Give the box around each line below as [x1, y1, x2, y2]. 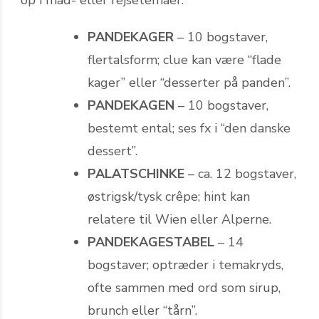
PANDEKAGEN [88, 96, 174, 114]
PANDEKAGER [88, 28, 174, 46]
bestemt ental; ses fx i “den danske [88, 119, 291, 137]
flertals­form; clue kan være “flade [88, 51, 281, 68]
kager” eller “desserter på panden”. [88, 73, 291, 91]
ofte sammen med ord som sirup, [88, 278, 281, 296]
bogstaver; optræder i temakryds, [88, 256, 283, 273]
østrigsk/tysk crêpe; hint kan [88, 187, 250, 205]
